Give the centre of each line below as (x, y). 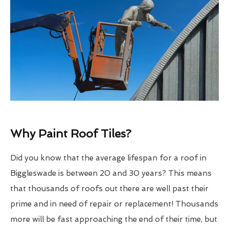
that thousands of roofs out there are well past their (109, 189)
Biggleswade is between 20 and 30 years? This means (111, 174)
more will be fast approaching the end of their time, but (114, 220)
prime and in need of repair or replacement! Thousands (114, 204)
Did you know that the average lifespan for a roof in (108, 158)
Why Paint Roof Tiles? (71, 134)
